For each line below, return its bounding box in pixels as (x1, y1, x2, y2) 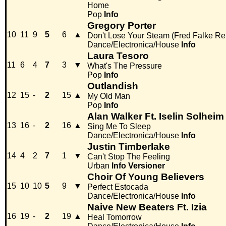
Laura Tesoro (87, 50, 149, 62)
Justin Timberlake (87, 141, 170, 152)
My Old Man (87, 92, 130, 101)
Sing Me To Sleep (87, 122, 151, 131)
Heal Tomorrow (87, 213, 142, 222)
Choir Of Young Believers (87, 172, 204, 183)
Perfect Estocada (87, 183, 148, 192)
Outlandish (87, 81, 138, 92)
